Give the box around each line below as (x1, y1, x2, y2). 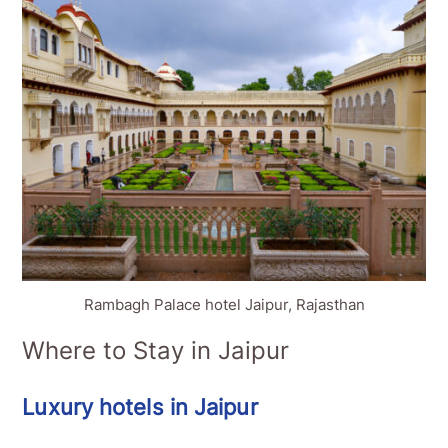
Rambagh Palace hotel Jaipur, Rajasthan (83, 295, 365, 315)
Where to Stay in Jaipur (22, 336, 290, 366)
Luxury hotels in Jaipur (22, 394, 258, 421)
